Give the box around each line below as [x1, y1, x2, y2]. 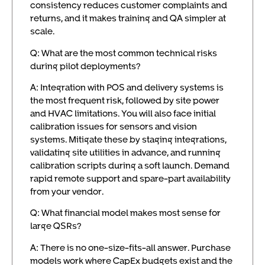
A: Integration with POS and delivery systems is [30, 82, 224, 93]
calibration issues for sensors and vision [30, 121, 197, 132]
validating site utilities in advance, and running [30, 147, 221, 158]
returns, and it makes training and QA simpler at [30, 12, 226, 24]
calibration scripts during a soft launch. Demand [30, 160, 230, 171]
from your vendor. [30, 186, 104, 197]
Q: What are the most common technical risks [30, 47, 217, 58]
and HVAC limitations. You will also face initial [30, 108, 216, 119]
